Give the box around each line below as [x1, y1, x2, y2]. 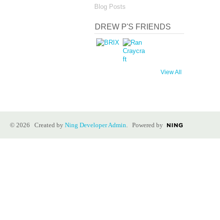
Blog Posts [94, 2, 126, 10]
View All [161, 69, 182, 76]
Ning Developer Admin [65, 121, 126, 129]
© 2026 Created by [10, 121, 65, 129]
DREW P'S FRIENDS [95, 23, 171, 31]
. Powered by [126, 121, 163, 129]
